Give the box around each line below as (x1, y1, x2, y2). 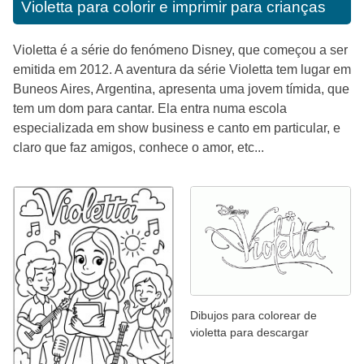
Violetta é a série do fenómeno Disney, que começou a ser (13, 42, 348, 57)
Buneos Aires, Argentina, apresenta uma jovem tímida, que (13, 81, 349, 96)
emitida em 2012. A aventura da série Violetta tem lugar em (13, 62, 351, 76)
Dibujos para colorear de (190, 309, 317, 323)
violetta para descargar (190, 326, 309, 340)
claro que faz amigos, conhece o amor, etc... (13, 140, 264, 154)
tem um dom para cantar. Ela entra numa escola (13, 101, 287, 115)
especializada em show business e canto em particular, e (13, 120, 340, 135)
